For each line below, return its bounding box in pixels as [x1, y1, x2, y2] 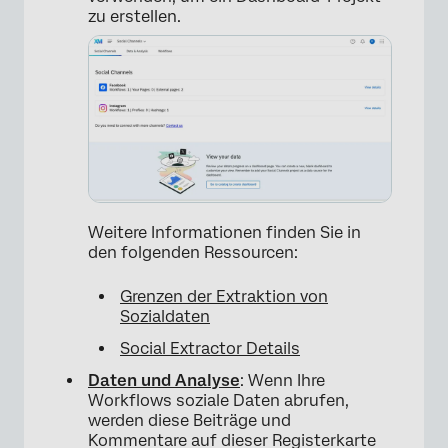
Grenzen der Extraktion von [120, 286, 328, 306]
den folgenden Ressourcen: [88, 242, 298, 262]
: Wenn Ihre [240, 370, 325, 390]
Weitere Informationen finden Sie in [88, 222, 361, 242]
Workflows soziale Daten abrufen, [88, 390, 349, 410]
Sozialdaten [120, 306, 210, 326]
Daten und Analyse [88, 370, 240, 390]
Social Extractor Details [120, 338, 300, 358]
